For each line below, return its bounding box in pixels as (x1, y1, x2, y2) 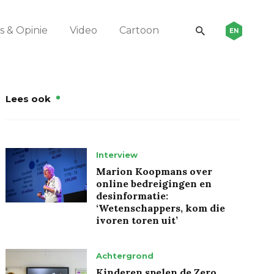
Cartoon (119, 24, 159, 37)
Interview (96, 149, 138, 160)
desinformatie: (96, 189, 169, 202)
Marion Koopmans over (96, 165, 213, 177)
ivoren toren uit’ (96, 213, 179, 226)
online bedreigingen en (96, 177, 212, 190)
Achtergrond (96, 250, 154, 261)
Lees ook (6, 92, 51, 105)
